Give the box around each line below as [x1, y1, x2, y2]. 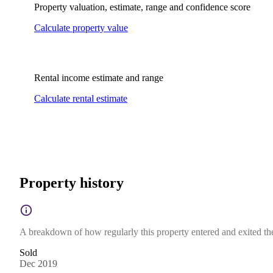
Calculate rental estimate [34, 93, 127, 104]
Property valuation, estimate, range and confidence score [34, 1, 250, 12]
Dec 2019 [19, 258, 57, 269]
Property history [19, 174, 124, 191]
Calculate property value [34, 22, 128, 33]
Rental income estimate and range [34, 72, 163, 83]
